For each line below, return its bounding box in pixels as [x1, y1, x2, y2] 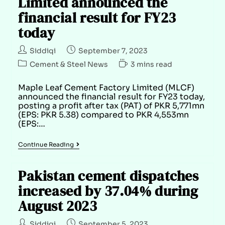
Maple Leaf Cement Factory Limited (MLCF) [18, 82, 194, 93]
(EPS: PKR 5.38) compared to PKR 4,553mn [18, 109, 189, 120]
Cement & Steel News [29, 59, 108, 69]
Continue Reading [18, 140, 74, 148]
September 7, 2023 [78, 46, 148, 55]
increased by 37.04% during [18, 181, 198, 200]
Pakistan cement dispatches [18, 166, 199, 185]
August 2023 [18, 196, 97, 215]
